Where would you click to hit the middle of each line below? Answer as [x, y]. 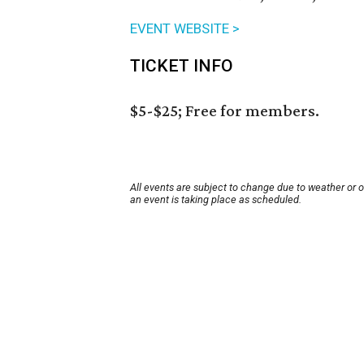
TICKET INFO [182, 66]
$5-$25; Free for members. [225, 111]
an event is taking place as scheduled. [216, 200]
